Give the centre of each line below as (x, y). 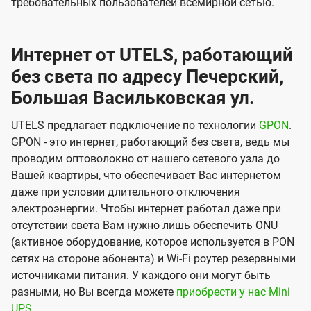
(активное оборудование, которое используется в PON (153, 242)
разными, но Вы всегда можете (94, 292)
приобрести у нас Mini (233, 292)
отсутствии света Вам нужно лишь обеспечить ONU (144, 226)
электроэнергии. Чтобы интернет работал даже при (146, 209)
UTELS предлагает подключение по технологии (135, 126)
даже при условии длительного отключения (126, 192)
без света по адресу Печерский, (147, 77)
